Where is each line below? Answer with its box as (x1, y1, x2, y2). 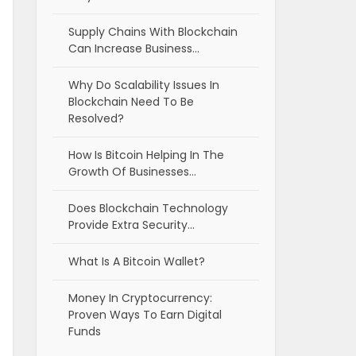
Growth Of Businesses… (68, 164, 196, 180)
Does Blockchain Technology (68, 200, 228, 217)
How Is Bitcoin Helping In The (68, 147, 224, 164)
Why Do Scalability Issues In (68, 77, 219, 94)
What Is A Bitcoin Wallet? (68, 253, 205, 270)
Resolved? (68, 110, 124, 127)
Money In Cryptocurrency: (68, 290, 212, 307)
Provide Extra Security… (68, 217, 195, 234)
